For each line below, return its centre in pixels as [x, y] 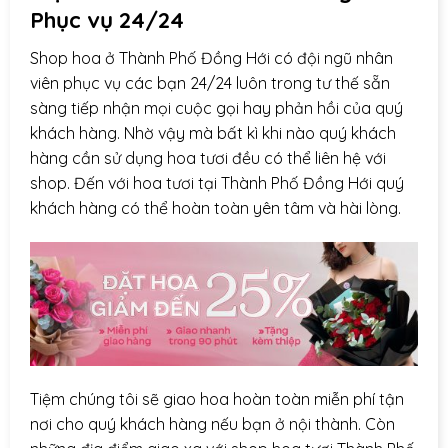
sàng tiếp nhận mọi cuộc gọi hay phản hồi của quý [216, 108]
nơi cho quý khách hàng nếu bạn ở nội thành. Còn [212, 423]
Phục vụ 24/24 [107, 20]
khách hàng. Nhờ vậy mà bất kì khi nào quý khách [213, 133]
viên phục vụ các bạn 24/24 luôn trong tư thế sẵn [210, 83]
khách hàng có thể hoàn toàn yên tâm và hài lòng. [215, 208]
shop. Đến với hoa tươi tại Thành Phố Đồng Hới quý [217, 183]
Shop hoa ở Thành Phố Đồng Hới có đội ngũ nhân [211, 58]
